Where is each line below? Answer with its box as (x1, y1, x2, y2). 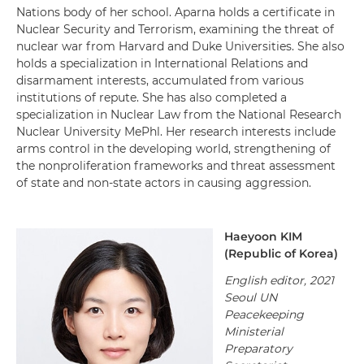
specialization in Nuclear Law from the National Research (16, 107, 341, 122)
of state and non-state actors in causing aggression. (16, 175, 311, 190)
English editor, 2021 (224, 273, 334, 288)
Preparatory (224, 341, 292, 356)
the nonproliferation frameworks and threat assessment (16, 158, 336, 173)
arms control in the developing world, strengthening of (16, 141, 331, 156)
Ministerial (224, 324, 284, 339)
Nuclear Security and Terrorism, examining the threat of (16, 22, 334, 37)
